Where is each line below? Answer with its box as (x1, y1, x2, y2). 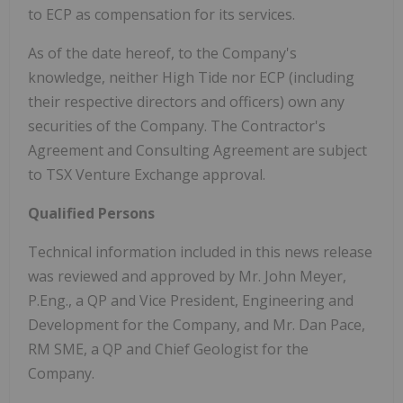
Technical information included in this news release (28, 241, 372, 262)
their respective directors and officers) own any (28, 91, 345, 112)
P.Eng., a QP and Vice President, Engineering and (28, 290, 354, 310)
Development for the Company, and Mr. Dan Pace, (28, 314, 365, 335)
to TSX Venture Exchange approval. (28, 164, 265, 184)
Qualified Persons (28, 202, 155, 223)
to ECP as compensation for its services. (28, 4, 295, 24)
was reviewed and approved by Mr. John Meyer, (28, 265, 346, 286)
